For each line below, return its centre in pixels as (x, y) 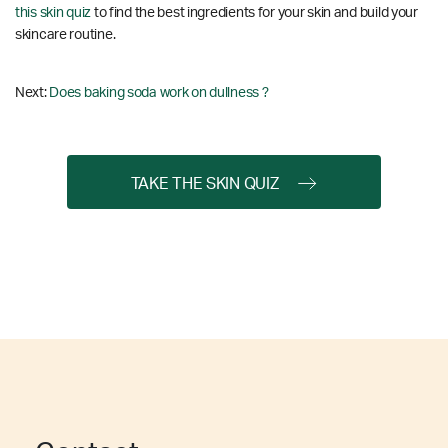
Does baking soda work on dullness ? (159, 92)
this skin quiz (53, 12)
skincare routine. (65, 34)
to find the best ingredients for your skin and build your (254, 12)
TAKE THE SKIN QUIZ (204, 183)
